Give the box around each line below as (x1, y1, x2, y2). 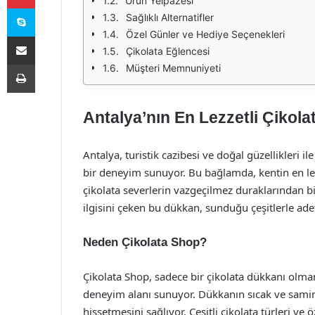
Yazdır (34, 58, 61, 70)
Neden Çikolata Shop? (83, 236, 207, 249)
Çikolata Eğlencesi (126, 45, 210, 57)
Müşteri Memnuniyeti (126, 62, 221, 74)
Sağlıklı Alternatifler (126, 11, 214, 23)
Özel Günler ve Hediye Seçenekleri (126, 28, 285, 40)
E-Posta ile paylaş (34, 30, 62, 41)
